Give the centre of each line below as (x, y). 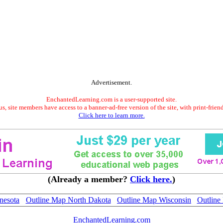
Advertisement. (111, 82)
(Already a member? (89, 179)
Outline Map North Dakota (68, 200)
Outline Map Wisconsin (154, 200)
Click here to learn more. (111, 115)
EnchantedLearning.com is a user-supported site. (111, 99)
